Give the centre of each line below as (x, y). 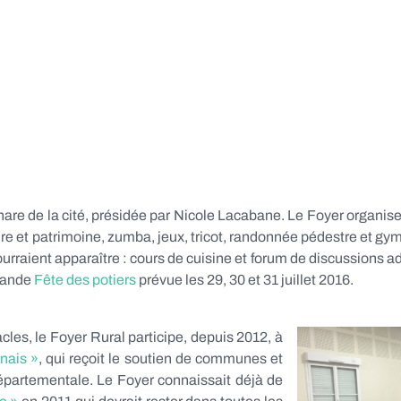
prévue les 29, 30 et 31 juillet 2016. (245, 280)
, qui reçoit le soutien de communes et (161, 358)
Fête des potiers (85, 280)
